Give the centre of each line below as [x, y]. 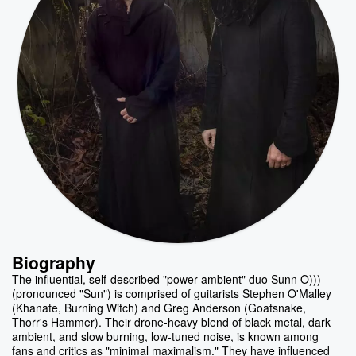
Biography [54, 263]
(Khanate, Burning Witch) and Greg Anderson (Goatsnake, [159, 307]
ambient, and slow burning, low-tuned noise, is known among [165, 336]
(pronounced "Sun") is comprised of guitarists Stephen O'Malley [172, 293]
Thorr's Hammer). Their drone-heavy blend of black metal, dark [171, 321]
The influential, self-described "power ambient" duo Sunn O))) [166, 279]
